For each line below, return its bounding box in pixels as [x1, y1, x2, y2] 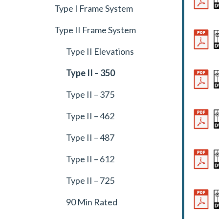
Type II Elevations [66, 46, 134, 57]
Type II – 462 [66, 110, 115, 121]
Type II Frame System [54, 24, 136, 35]
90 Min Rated [66, 197, 119, 207]
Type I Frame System [54, 3, 133, 14]
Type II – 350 [66, 67, 115, 78]
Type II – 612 [66, 153, 115, 164]
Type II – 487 [66, 132, 115, 143]
